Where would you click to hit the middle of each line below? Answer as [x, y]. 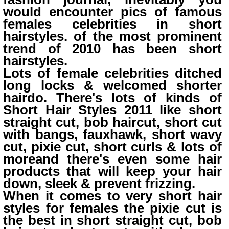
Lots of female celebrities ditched [112, 73]
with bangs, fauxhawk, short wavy [112, 134]
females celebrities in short [112, 24]
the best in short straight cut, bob [112, 220]
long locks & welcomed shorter [112, 85]
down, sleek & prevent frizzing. [99, 184]
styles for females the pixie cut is [112, 208]
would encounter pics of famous [112, 12]
